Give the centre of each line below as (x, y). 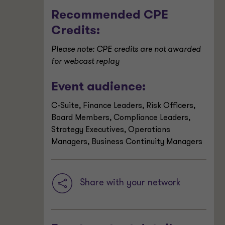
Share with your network (130, 183)
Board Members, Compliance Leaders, (121, 118)
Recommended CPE (110, 16)
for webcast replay (85, 62)
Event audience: (98, 87)
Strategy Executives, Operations (111, 130)
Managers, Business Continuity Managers (127, 142)
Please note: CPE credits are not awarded (126, 50)
